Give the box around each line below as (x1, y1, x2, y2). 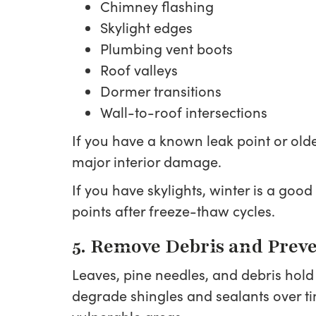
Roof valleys (100, 60, 178, 79)
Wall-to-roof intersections (100, 102, 267, 121)
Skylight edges (100, 18, 193, 37)
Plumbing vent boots (100, 39, 233, 58)
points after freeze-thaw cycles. (72, 201, 275, 220)
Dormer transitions (100, 81, 221, 100)
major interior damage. (72, 152, 221, 171)
